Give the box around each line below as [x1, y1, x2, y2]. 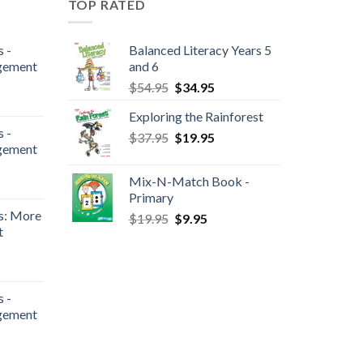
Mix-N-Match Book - [128, 173, 250, 190]
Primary [128, 190, 173, 206]
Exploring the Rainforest [128, 109, 263, 125]
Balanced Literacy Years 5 [128, 42, 271, 58]
